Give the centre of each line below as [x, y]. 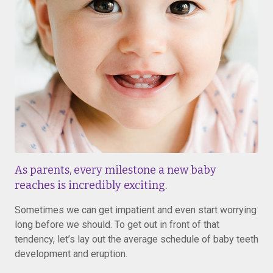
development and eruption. [71, 254]
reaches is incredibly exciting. [91, 185]
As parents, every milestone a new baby [115, 170]
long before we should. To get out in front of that [117, 225]
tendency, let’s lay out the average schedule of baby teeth [136, 239]
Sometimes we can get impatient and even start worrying [136, 210]
